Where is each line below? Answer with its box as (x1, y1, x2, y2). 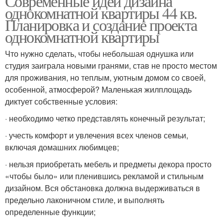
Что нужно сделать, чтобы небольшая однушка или (5, 48, 194, 60)
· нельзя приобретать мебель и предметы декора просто (5, 158, 212, 170)
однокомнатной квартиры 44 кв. (5, 2, 197, 24)
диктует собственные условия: (5, 96, 117, 108)
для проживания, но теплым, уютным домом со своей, (5, 72, 206, 84)
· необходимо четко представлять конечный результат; (5, 112, 205, 124)
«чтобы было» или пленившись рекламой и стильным (5, 170, 204, 182)
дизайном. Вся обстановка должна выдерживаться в (5, 182, 200, 194)
